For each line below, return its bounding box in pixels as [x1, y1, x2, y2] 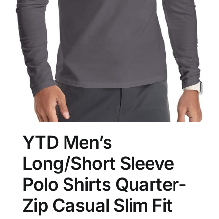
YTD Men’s [22, 131, 112, 153]
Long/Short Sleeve [22, 152, 174, 174]
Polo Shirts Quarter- [22, 173, 187, 195]
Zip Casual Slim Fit [22, 194, 173, 216]
